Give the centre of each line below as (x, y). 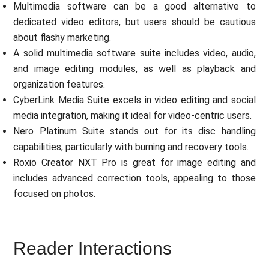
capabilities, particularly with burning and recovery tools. (131, 147)
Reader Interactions (93, 249)
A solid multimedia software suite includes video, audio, (134, 53)
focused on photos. (55, 194)
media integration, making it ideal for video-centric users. (133, 116)
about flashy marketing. (62, 38)
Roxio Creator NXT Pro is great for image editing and (134, 163)
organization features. (59, 85)
